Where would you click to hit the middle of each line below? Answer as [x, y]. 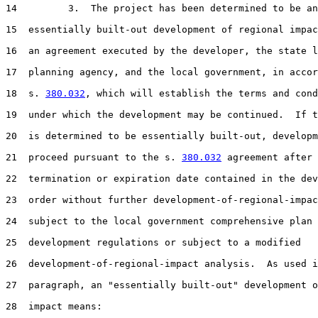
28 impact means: [54, 306]
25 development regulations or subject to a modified [153, 242]
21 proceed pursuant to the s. [94, 157]
